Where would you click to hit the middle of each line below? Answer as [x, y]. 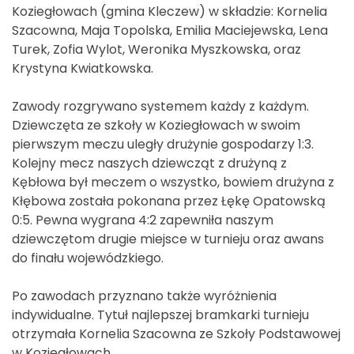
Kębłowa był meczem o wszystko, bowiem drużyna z [173, 182]
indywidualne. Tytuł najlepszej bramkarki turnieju [160, 314]
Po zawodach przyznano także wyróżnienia [144, 296]
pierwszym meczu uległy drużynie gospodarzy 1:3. [163, 144]
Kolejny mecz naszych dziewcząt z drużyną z [149, 163]
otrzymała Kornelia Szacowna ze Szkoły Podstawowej [176, 333]
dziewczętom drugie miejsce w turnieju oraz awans [168, 239]
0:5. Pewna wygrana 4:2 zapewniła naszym [143, 220]
